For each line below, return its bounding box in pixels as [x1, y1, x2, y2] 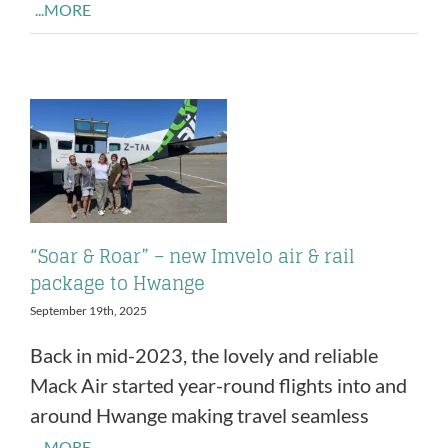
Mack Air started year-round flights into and [30, 373, 407, 398]
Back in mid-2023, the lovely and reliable [30, 343, 378, 368]
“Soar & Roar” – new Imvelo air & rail [30, 240, 355, 273]
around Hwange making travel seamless [30, 403, 369, 428]
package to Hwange [30, 267, 205, 300]
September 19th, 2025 [30, 303, 147, 319]
